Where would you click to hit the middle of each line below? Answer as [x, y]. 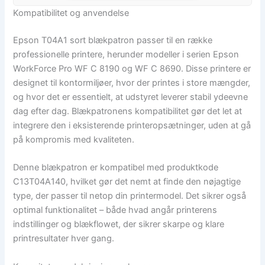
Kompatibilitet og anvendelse [71, 13]
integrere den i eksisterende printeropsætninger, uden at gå [132, 126]
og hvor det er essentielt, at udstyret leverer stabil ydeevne [131, 97]
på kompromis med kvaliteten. [74, 140]
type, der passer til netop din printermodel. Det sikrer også [130, 196]
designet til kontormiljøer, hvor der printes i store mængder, [132, 83]
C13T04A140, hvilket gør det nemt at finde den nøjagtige [127, 182]
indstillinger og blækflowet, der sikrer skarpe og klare [119, 224]
